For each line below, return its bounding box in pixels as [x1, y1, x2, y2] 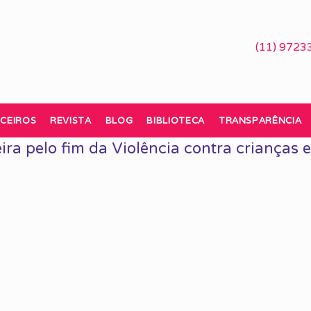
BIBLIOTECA [146, 115, 205, 126]
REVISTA [50, 115, 92, 126]
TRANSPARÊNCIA [218, 115, 302, 126]
